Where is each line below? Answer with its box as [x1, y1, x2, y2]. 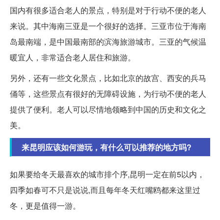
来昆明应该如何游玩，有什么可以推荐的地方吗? [22, 141, 192, 153]
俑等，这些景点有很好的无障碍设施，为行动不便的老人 [10, 87, 206, 99]
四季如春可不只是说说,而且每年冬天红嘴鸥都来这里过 [10, 184, 200, 195]
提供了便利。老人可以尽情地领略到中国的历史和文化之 [10, 103, 206, 115]
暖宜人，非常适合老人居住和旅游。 [10, 51, 136, 63]
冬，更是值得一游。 [10, 199, 81, 211]
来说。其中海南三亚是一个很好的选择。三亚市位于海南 [10, 20, 206, 31]
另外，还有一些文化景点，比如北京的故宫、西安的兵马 [10, 72, 206, 83]
